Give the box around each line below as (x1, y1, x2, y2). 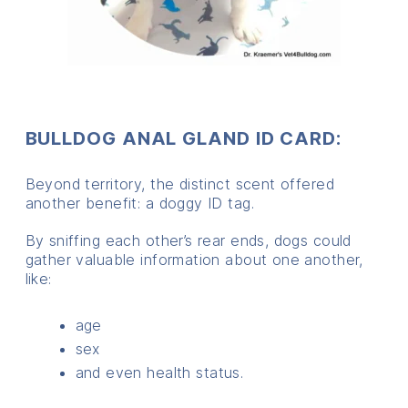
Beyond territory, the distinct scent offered (25, 174, 335, 193)
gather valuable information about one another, (25, 250, 363, 269)
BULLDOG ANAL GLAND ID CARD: (25, 127, 342, 149)
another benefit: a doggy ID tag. (25, 193, 254, 212)
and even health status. (75, 362, 244, 382)
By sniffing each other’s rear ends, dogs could (25, 230, 352, 250)
